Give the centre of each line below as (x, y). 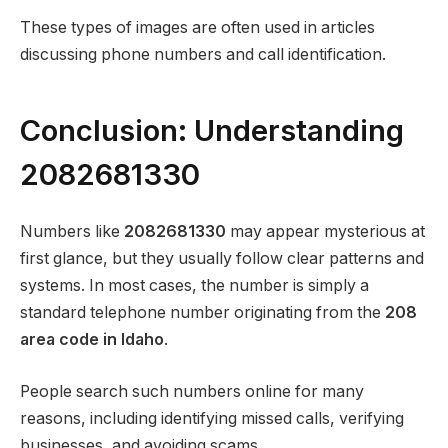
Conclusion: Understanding (212, 129)
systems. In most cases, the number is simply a (194, 285)
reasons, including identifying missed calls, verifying (212, 418)
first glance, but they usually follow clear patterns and (222, 258)
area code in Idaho (92, 339)
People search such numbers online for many (192, 391)
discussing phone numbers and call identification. (203, 55)
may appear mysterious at (325, 231)
